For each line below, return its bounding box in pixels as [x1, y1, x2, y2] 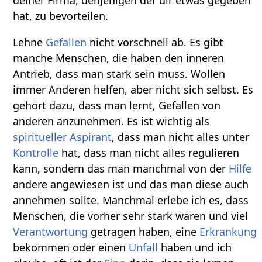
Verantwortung [13, 225, 88, 239]
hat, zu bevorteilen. [13, 9, 109, 23]
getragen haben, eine [88, 225, 200, 239]
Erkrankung [199, 225, 257, 239]
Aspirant [70, 130, 112, 144]
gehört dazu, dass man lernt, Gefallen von [13, 98, 221, 113]
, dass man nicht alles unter [112, 130, 250, 144]
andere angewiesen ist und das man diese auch [13, 177, 249, 192]
